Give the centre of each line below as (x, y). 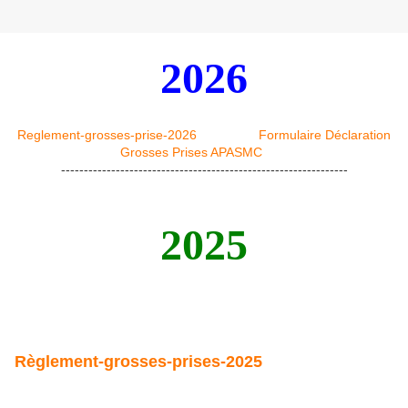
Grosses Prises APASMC (191, 153)
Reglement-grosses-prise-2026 (109, 135)
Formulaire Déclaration (325, 135)
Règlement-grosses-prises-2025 (138, 362)
